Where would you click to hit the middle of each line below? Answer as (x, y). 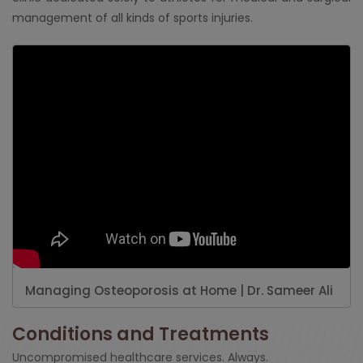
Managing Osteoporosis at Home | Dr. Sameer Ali (179, 290)
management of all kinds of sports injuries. (134, 17)
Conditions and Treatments (141, 334)
